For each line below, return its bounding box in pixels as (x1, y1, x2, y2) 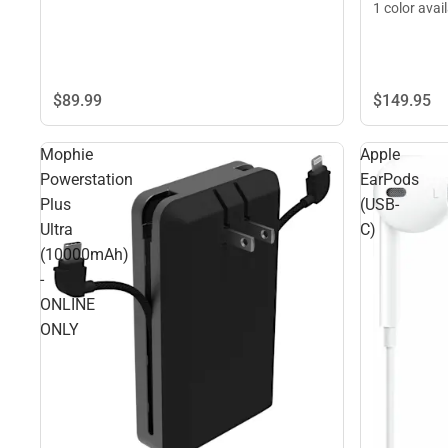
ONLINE (40, 295, 95, 315)
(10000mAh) (40, 245, 129, 265)
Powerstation (40, 170, 133, 190)
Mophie (40, 145, 93, 165)
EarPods (360, 170, 419, 190)
